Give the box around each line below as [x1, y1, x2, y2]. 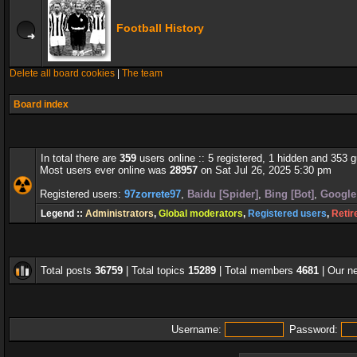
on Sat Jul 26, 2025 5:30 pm [198, 164, 331, 176]
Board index [14, 99, 69, 110]
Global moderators [159, 208, 243, 219]
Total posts [41, 265, 95, 277]
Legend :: [41, 208, 85, 219]
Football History [116, 22, 204, 34]
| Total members [216, 265, 296, 277]
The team [122, 68, 163, 79]
